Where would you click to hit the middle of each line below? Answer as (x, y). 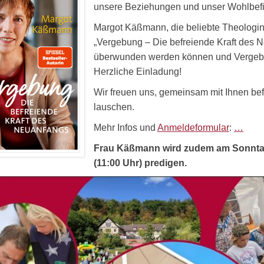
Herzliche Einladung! (138, 72)
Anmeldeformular (193, 128)
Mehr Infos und (126, 128)
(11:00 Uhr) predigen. (140, 163)
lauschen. (114, 107)
